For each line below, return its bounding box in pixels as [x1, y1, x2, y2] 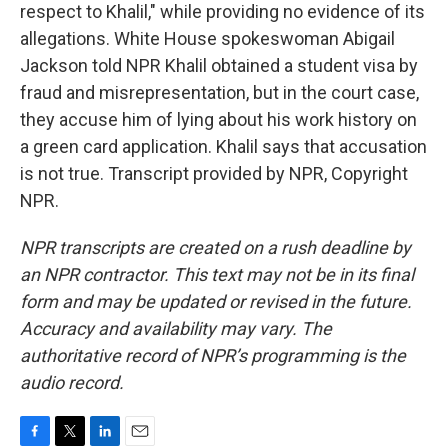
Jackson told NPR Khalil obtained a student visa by [20, 55, 418, 76]
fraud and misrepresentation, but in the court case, [20, 82, 419, 103]
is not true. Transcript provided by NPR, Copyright [20, 163, 408, 184]
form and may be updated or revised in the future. [20, 291, 412, 312]
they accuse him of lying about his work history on [20, 109, 417, 130]
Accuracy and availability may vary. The [20, 318, 332, 339]
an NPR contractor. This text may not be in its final [20, 264, 414, 285]
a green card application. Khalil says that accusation [20, 136, 427, 157]
